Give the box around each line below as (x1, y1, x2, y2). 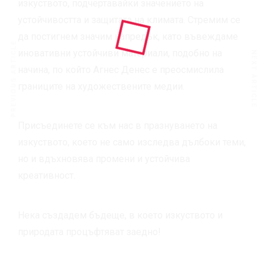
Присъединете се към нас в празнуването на (18, 120, 217, 132)
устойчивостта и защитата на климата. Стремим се (18, 14, 240, 26)
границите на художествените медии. (18, 80, 185, 92)
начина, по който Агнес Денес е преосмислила (18, 64, 224, 75)
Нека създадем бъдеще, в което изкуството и (18, 209, 223, 221)
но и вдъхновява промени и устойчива (18, 153, 190, 165)
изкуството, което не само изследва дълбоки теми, (18, 137, 246, 148)
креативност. (18, 170, 75, 182)
